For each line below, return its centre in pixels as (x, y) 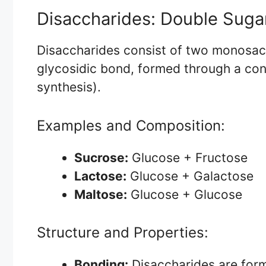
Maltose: (101, 194)
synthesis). (69, 87)
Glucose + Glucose (185, 194)
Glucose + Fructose (188, 157)
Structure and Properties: (123, 233)
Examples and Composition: (131, 125)
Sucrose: (101, 157)
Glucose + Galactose (190, 176)
